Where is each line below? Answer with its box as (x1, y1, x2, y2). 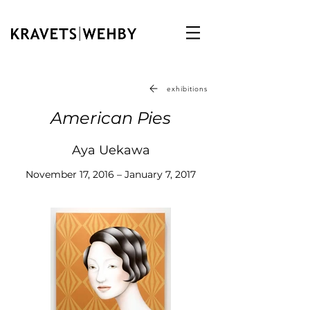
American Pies (51, 108, 171, 128)
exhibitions (167, 84, 208, 93)
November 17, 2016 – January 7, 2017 (26, 168, 196, 181)
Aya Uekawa (71, 143, 150, 158)
